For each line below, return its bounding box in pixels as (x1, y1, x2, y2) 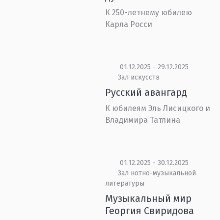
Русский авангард (105, 86, 188, 98)
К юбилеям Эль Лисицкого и (105, 104, 211, 113)
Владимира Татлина (105, 115, 181, 125)
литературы (105, 179, 145, 188)
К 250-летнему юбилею (105, 8, 192, 17)
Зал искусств (117, 73, 160, 82)
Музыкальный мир (105, 192, 192, 204)
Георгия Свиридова (105, 205, 194, 217)
